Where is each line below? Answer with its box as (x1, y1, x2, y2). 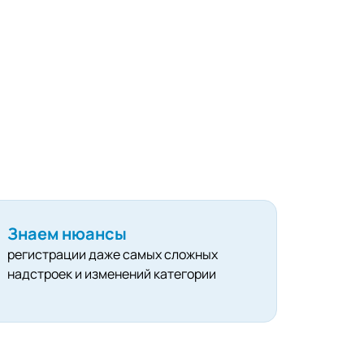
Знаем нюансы (7, 223, 128, 245)
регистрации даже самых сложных (7, 245, 219, 264)
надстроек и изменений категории (7, 265, 217, 284)
